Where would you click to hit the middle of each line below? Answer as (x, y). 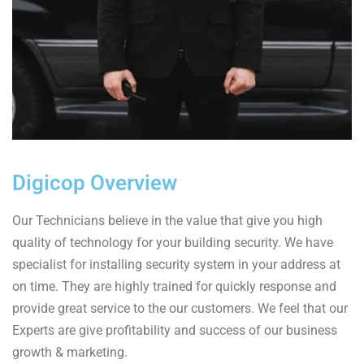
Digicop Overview (95, 183)
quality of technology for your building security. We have (173, 243)
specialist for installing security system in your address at (176, 264)
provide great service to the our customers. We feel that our (180, 308)
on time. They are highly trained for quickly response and (174, 286)
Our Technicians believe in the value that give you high (167, 221)
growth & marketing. (70, 352)
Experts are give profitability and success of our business (175, 330)
